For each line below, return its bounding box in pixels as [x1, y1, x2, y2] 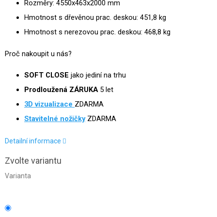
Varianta [5, 171, 31, 180]
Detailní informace [5, 137, 61, 145]
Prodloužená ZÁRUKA [24, 85, 98, 94]
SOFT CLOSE [24, 70, 69, 79]
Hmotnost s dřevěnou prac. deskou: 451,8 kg [24, 13, 166, 22]
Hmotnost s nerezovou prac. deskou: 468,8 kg [24, 28, 170, 36]
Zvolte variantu [5, 155, 62, 166]
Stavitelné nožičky [24, 114, 85, 123]
